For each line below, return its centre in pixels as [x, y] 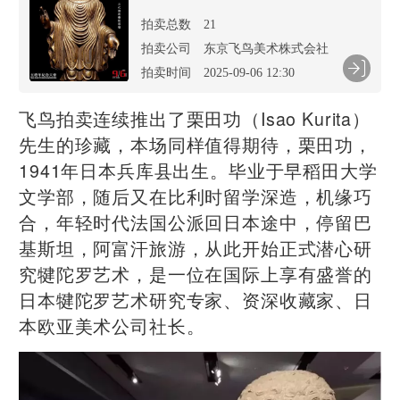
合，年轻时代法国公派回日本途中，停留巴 [196, 221]
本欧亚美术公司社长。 [112, 325]
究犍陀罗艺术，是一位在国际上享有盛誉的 [196, 273]
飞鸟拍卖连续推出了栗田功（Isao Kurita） [195, 118]
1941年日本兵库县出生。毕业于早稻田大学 [198, 170]
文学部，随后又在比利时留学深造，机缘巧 [196, 196]
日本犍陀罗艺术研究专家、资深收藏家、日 [196, 299]
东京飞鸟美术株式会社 [266, 48]
